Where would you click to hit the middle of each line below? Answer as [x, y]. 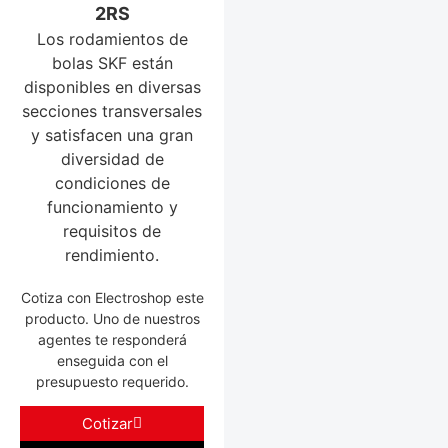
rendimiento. [112, 255]
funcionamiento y [112, 207]
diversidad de [112, 159]
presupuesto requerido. [112, 381]
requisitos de [112, 231]
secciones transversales [112, 111]
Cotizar [107, 424]
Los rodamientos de [112, 39]
